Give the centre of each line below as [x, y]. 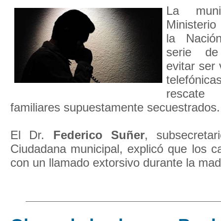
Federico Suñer [99, 135]
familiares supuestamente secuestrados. [115, 107]
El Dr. [32, 135]
